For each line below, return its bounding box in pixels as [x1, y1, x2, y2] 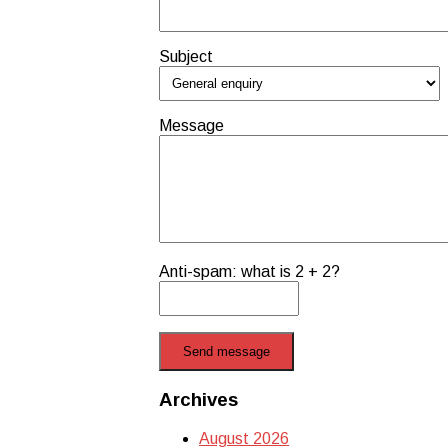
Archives [159, 389, 238, 411]
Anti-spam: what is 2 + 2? [159, 262, 340, 280]
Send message [183, 343, 270, 359]
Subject [159, 47, 213, 65]
